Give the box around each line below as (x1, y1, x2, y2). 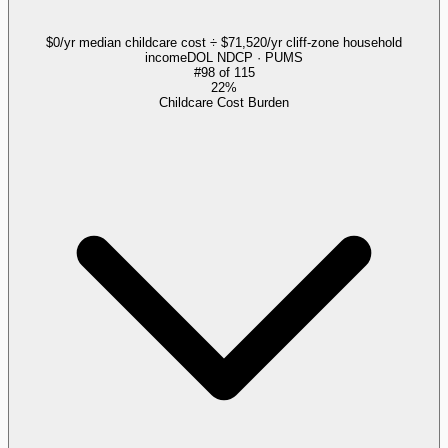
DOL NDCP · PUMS (187, 49, 303, 65)
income (145, 49, 187, 65)
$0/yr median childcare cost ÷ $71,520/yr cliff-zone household (46, 34, 402, 50)
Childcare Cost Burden (159, 94, 289, 110)
